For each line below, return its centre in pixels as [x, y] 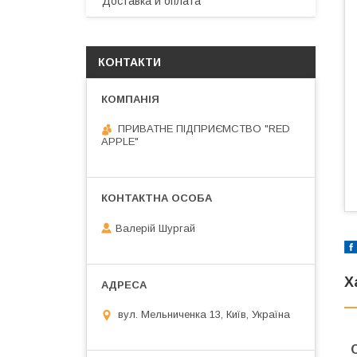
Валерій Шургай [155, 228]
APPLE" [120, 141]
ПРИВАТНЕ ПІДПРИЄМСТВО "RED [204, 129]
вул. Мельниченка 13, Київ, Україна [204, 315]
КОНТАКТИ [129, 62]
